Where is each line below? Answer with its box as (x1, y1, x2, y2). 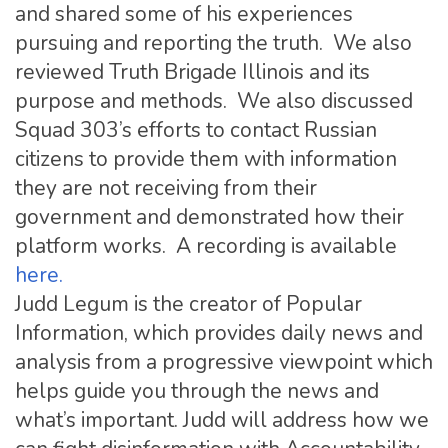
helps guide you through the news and (15, 376, 379, 405)
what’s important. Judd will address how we (15, 405, 429, 434)
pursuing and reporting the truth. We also (15, 28, 412, 57)
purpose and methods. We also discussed (15, 86, 413, 115)
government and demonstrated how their (15, 202, 404, 231)
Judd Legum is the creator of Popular (15, 289, 362, 318)
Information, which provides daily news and (15, 318, 423, 347)
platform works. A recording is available (15, 231, 397, 260)
